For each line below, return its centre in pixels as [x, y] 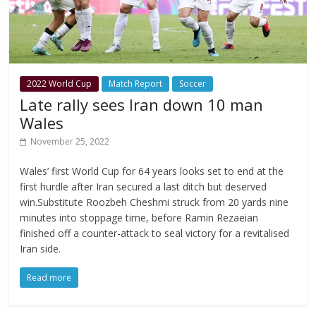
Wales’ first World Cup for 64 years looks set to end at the [152, 171]
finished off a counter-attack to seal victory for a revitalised [155, 233]
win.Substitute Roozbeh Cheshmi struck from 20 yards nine [154, 202]
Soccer [193, 83]
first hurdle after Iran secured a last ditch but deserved [144, 186]
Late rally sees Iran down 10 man [142, 104]
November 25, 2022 [70, 141]
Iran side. [41, 248]
